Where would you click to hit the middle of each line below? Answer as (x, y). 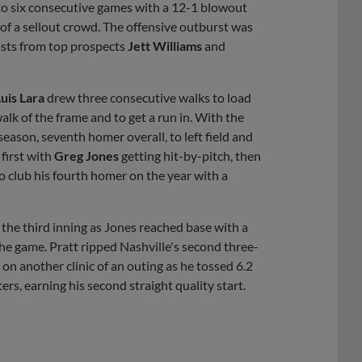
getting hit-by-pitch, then (190, 155)
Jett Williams (165, 45)
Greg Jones (86, 155)
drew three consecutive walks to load (148, 97)
